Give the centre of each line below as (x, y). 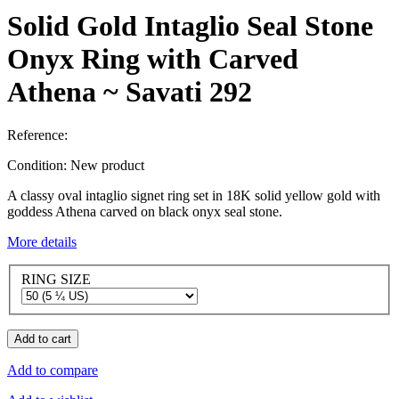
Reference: (37, 135)
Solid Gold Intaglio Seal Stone (190, 25)
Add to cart (43, 339)
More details (42, 242)
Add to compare (53, 370)
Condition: (39, 166)
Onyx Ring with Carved (153, 58)
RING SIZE (58, 279)
